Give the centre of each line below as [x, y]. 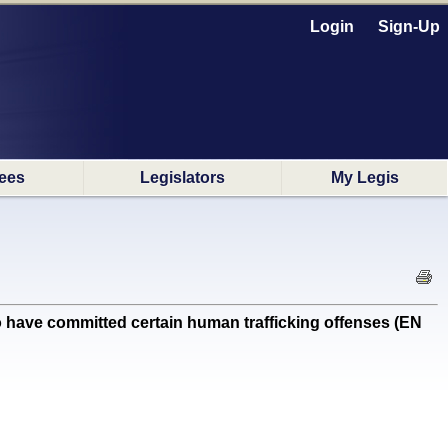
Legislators [182, 177]
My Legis [364, 177]
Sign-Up [409, 26]
